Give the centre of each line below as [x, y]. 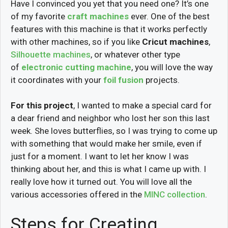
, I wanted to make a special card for [142, 106]
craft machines [98, 16]
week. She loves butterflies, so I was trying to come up [114, 131]
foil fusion [123, 80]
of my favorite [39, 16]
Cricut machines [175, 41]
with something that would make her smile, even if [106, 144]
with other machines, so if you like [76, 41]
